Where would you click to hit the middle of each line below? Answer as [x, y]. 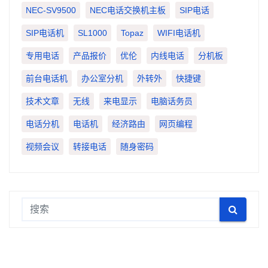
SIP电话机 [45, 33]
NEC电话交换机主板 [128, 10]
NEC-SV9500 [51, 10]
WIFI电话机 [179, 33]
